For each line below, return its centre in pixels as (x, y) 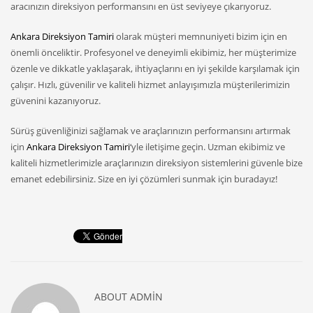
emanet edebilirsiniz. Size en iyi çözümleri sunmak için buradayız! (144, 179)
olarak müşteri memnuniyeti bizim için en (201, 37)
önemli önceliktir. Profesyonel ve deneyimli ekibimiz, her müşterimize (153, 53)
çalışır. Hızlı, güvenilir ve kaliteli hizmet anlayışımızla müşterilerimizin (150, 85)
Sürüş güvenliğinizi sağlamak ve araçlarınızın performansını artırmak (151, 131)
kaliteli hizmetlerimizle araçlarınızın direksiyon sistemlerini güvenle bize (156, 163)
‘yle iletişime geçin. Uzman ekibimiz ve (208, 147)
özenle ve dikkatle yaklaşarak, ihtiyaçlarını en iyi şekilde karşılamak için (155, 69)
